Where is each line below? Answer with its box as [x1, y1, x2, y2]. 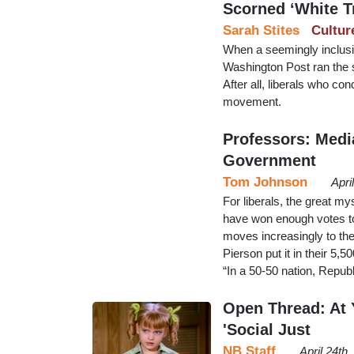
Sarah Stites [223, 22, 299, 38]
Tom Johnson [223, 174, 307, 190]
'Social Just [223, 320, 311, 338]
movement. [223, 94, 284, 108]
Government [223, 151, 316, 169]
